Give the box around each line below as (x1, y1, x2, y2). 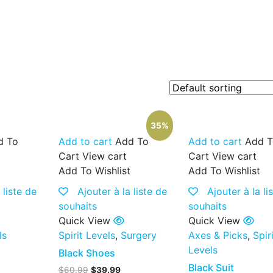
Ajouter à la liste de (77, 185, 167, 197)
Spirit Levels (58, 229, 115, 241)
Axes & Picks (188, 229, 247, 241)
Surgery (120, 229, 157, 241)
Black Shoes (58, 247, 115, 259)
